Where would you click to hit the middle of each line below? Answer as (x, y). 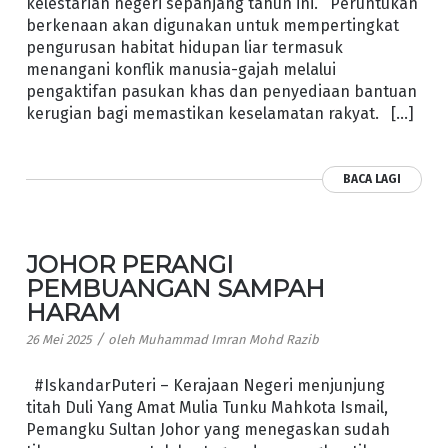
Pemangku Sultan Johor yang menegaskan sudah (207, 429)
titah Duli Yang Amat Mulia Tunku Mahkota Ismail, (206, 407)
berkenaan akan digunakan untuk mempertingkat (212, 26)
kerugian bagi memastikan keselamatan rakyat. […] (219, 114)
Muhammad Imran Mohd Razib (228, 340)
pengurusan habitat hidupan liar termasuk (184, 48)
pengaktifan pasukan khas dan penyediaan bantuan (221, 92)
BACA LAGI (372, 179)
